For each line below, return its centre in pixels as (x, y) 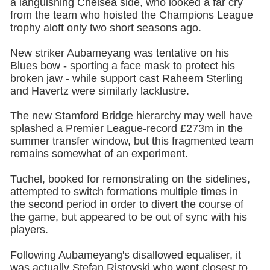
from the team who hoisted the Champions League (131, 15)
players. (29, 230)
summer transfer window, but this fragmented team (132, 141)
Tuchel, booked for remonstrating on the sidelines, (130, 179)
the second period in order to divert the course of (127, 205)
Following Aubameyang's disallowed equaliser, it (125, 255)
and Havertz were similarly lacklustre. (99, 91)
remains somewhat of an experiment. (99, 154)
